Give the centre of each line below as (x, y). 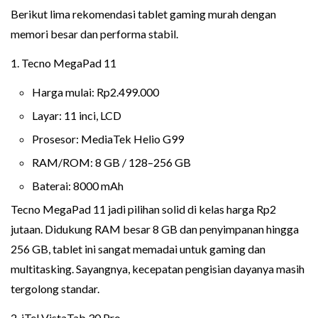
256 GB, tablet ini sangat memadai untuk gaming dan (138, 248)
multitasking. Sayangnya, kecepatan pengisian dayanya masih (158, 268)
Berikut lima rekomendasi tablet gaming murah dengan (143, 13)
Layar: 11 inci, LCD (77, 115)
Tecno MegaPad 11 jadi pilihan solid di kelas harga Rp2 (143, 209)
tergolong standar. (55, 288)
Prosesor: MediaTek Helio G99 (108, 138)
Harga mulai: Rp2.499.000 (95, 92)
